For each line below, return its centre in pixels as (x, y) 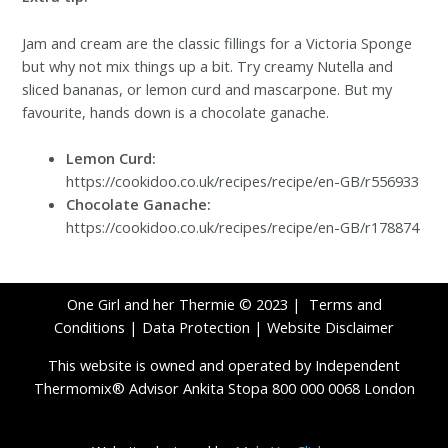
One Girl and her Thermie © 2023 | (187, 303)
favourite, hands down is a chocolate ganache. (176, 111)
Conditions (89, 326)
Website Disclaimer (330, 326)
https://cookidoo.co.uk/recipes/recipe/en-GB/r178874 (243, 226)
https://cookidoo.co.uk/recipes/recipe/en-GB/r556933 (243, 180)
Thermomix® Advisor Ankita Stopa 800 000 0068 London (224, 387)
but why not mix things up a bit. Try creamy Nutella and (208, 65)
